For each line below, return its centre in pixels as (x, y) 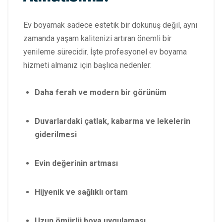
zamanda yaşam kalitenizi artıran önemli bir (97, 38)
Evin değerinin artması (76, 163)
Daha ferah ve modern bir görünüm (101, 92)
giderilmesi (56, 134)
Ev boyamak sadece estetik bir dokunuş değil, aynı (110, 25)
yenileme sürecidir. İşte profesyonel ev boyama (105, 52)
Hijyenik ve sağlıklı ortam (81, 192)
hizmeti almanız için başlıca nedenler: (87, 65)
